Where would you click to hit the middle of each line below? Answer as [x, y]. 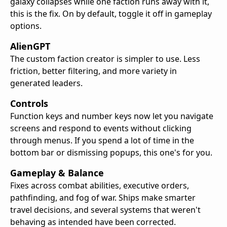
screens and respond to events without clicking [101, 128]
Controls [29, 103]
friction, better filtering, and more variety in [93, 71]
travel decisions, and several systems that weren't [105, 210]
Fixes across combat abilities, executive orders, [100, 185]
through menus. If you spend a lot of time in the [102, 140]
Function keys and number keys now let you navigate [112, 116]
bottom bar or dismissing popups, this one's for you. [111, 152]
